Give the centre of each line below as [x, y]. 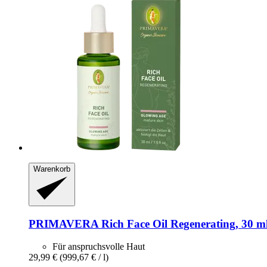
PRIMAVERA [63, 223]
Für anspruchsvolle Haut [99, 247]
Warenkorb [52, 169]
